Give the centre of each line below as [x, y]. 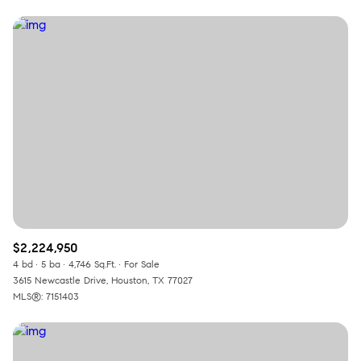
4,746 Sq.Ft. [92, 264]
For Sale [142, 264]
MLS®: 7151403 [46, 297]
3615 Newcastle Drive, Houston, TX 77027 [103, 280]
